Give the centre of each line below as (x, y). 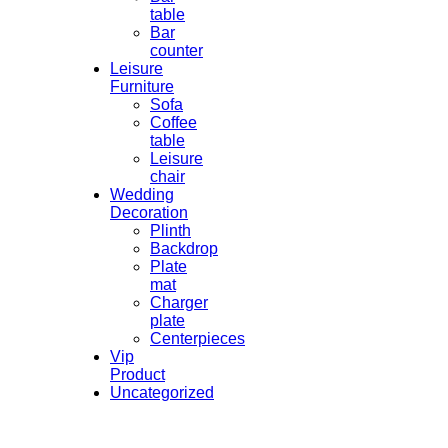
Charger (179, 302)
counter (176, 50)
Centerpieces (197, 338)
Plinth (170, 230)
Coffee (173, 122)
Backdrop (184, 248)
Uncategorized (162, 392)
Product (137, 374)
